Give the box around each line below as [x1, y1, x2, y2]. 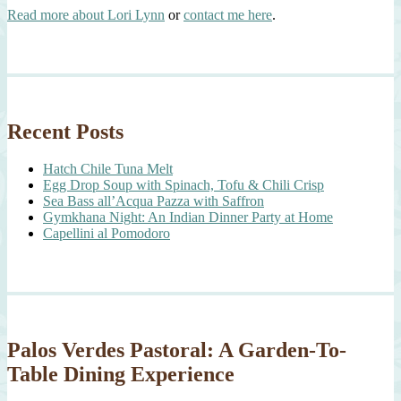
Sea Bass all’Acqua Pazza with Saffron [43, 193, 264, 209]
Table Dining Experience [7, 363, 235, 387]
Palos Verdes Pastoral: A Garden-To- [7, 338, 346, 363]
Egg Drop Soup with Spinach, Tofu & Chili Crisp [43, 177, 324, 193]
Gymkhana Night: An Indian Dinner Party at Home [43, 209, 333, 226]
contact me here [183, 6, 272, 22]
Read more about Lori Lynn [7, 6, 165, 22]
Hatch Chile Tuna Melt [43, 161, 173, 177]
